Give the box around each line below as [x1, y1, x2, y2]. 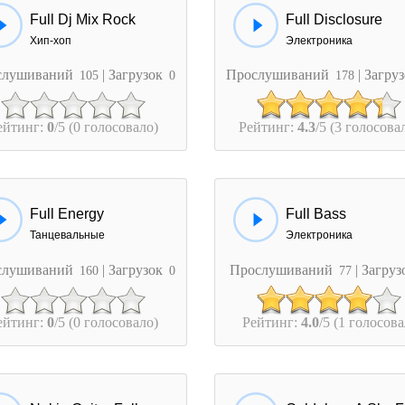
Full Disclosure [286, 12, 383, 28]
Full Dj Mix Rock [30, 12, 136, 28]
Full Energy [30, 206, 104, 222]
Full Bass [286, 206, 347, 222]
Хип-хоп [30, 34, 71, 48]
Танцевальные [30, 229, 105, 242]
